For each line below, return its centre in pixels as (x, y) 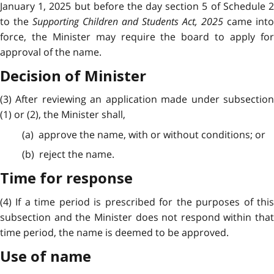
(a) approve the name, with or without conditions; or (143, 134)
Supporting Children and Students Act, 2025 (128, 21)
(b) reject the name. (68, 154)
